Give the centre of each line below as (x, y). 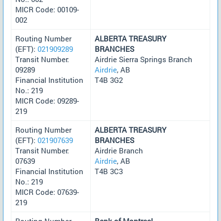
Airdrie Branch (119, 150)
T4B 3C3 (109, 171)
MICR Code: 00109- (47, 9)
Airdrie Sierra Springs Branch (144, 59)
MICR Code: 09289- (47, 100)
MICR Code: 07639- (47, 192)
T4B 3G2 (109, 80)
